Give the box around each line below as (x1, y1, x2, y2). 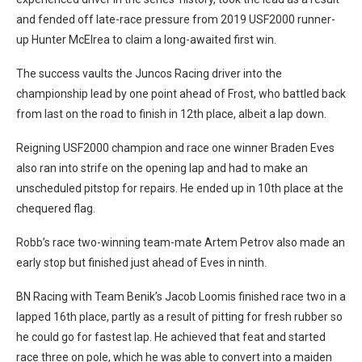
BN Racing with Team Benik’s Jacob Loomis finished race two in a (16, 289, 346, 303)
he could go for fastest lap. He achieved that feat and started (16, 330, 326, 343)
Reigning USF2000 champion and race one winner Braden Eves (16, 141, 335, 154)
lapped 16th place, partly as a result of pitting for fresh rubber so (16, 309, 343, 323)
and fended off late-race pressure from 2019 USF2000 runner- (16, 12, 335, 26)
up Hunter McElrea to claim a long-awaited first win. (16, 32, 276, 46)
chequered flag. (16, 201, 95, 215)
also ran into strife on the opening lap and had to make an (16, 161, 308, 175)
